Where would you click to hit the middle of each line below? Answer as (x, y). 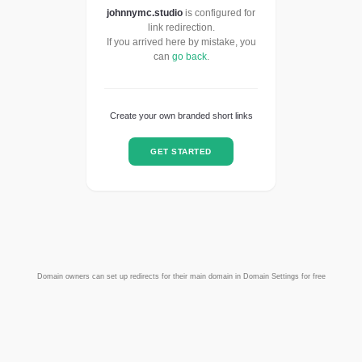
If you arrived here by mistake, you (181, 42)
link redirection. (181, 28)
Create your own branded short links (181, 116)
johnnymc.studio (145, 13)
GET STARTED (181, 151)
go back (189, 57)
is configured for (219, 13)
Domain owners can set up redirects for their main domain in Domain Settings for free (181, 277)
